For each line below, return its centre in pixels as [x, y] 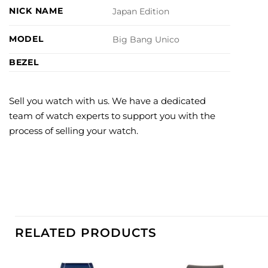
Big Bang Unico [146, 40]
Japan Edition [141, 12]
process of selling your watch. [74, 131]
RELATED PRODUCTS [86, 233]
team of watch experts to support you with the [112, 116]
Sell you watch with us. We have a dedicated [107, 101]
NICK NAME [36, 11]
